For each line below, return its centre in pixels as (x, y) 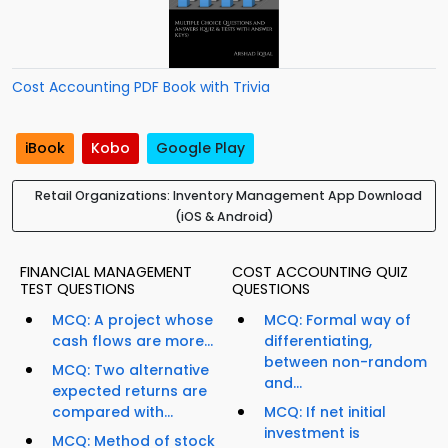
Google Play (200, 148)
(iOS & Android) (224, 217)
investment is (312, 433)
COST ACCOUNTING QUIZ (320, 272)
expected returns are (129, 391)
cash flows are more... (132, 341)
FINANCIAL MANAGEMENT (106, 272)
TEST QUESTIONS (77, 289)
